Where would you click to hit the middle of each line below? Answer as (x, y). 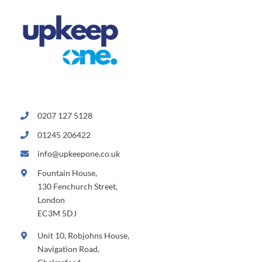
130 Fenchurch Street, (77, 187)
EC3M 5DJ (57, 213)
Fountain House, (67, 173)
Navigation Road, (68, 249)
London (51, 200)
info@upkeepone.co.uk (78, 154)
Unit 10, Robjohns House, (83, 236)
